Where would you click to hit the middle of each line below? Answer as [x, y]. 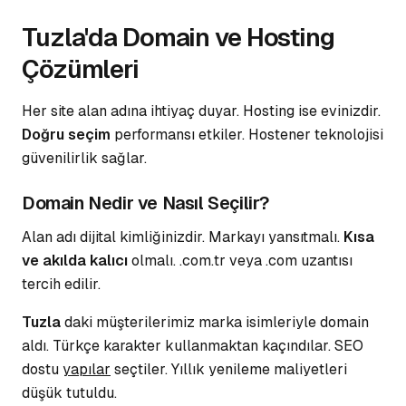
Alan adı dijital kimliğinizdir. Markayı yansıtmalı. [183, 237]
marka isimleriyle [257, 322]
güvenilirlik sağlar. [84, 158]
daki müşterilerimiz [130, 322]
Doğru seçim [66, 135]
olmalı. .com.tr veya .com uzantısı [240, 261]
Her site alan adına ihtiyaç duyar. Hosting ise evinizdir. [201, 111]
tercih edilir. [61, 284]
